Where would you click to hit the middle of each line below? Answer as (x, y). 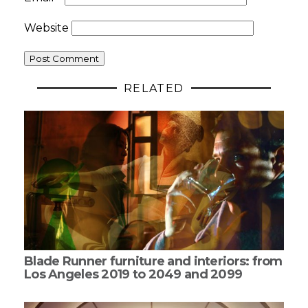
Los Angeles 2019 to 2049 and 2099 (133, 274)
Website (46, 27)
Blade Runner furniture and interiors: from (153, 261)
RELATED (154, 88)
